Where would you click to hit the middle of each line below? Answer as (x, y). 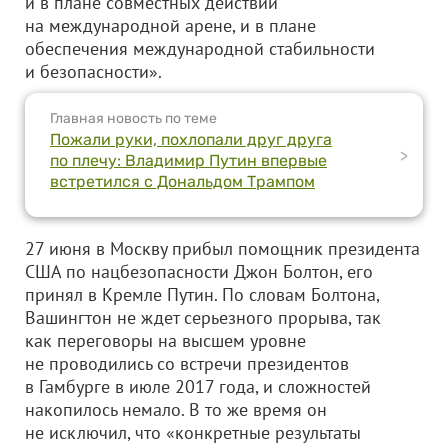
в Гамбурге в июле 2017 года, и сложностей (198, 386)
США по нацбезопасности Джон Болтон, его (199, 271)
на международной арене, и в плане (170, 25)
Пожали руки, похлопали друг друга (191, 139)
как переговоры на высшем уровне (165, 340)
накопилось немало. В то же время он (176, 409)
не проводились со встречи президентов (187, 363)
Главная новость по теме (133, 118)
